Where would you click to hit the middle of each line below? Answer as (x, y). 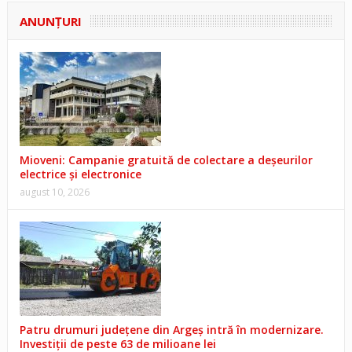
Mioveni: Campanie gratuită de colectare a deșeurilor (166, 160)
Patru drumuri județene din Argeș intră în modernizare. (171, 330)
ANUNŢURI (50, 22)
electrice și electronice (80, 174)
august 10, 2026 (54, 192)
